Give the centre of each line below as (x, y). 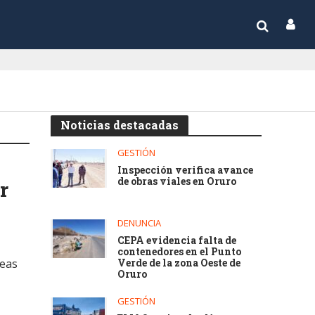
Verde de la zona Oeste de (179, 263)
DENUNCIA (140, 223)
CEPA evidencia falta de (177, 240)
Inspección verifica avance (186, 170)
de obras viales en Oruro (177, 181)
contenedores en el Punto (180, 251)
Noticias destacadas (120, 125)
